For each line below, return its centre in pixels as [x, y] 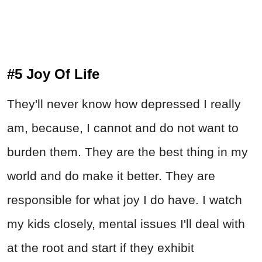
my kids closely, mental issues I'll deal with [126, 224]
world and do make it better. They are [111, 176]
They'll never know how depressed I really [124, 104]
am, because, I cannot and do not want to [123, 128]
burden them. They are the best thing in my [127, 152]
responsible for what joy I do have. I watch [125, 200]
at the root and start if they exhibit [101, 248]
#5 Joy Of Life [53, 74]
